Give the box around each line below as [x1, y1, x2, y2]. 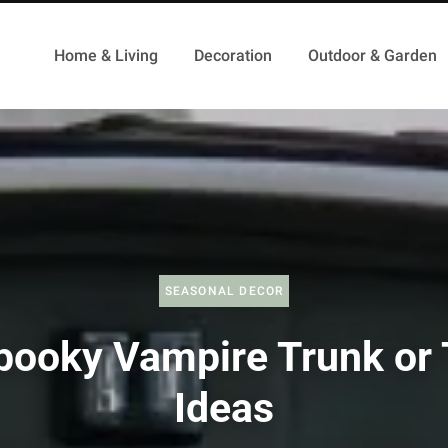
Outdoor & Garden [308, 46, 438, 65]
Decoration [194, 46, 273, 65]
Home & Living [54, 46, 159, 65]
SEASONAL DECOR [164, 283, 284, 298]
